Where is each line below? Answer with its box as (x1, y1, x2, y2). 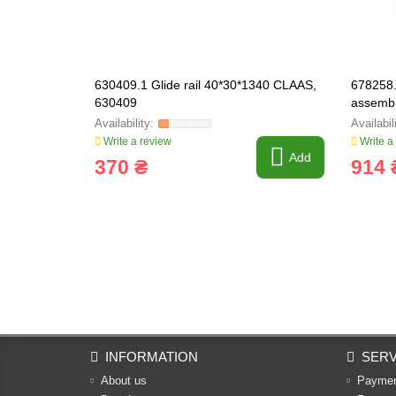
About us (101, 374, 147, 387)
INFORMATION (105, 349, 198, 364)
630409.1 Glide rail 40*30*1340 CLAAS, (95, 78, 316, 92)
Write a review (101, 135, 171, 148)
